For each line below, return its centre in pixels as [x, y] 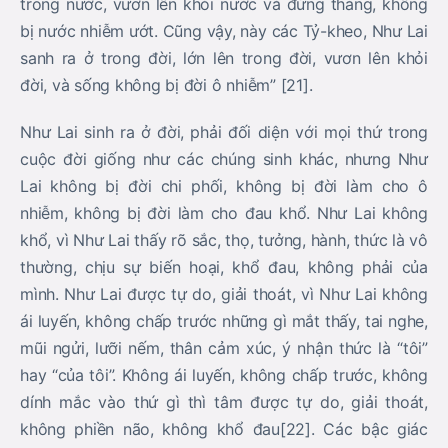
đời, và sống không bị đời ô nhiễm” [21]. [166, 85]
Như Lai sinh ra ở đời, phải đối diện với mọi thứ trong [224, 132]
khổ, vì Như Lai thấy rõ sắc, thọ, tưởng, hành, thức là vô [224, 240]
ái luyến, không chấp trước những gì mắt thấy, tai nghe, [224, 321]
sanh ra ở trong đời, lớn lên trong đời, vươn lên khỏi [224, 58]
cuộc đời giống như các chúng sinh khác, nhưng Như [224, 159]
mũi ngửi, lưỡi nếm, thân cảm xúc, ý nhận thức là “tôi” [224, 348]
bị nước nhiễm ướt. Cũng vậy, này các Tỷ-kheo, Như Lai [224, 31]
